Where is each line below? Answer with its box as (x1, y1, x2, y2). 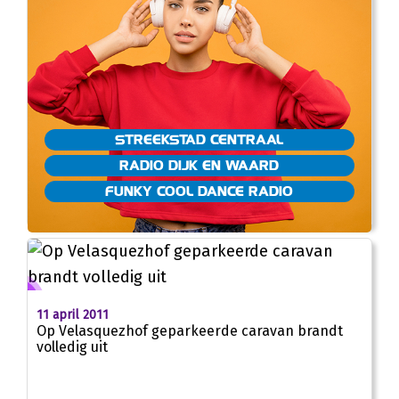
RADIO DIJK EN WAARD (119, 157, 280, 174)
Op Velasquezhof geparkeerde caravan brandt (37, 322, 343, 340)
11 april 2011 (37, 307, 109, 323)
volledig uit (37, 338, 108, 356)
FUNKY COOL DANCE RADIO (105, 183, 294, 199)
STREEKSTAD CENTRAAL (115, 131, 284, 148)
